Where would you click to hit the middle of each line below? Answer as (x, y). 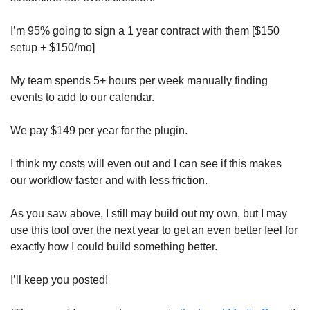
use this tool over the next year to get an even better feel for (154, 230)
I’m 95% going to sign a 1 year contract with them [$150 (145, 31)
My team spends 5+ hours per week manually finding (139, 81)
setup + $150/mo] (54, 48)
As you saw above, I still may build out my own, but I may (149, 214)
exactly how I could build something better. (115, 247)
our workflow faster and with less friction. (110, 181)
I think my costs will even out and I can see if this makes (146, 164)
